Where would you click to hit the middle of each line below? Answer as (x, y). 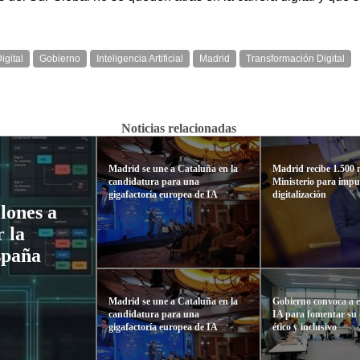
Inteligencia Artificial (140, 58)
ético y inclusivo (305, 327)
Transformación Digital (295, 58)
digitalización (300, 194)
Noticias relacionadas (178, 128)
